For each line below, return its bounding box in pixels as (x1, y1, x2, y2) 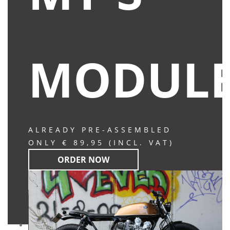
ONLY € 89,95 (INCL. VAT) (28, 138, 174, 148)
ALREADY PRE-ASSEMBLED (28, 125, 171, 135)
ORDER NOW (57, 154, 109, 166)
